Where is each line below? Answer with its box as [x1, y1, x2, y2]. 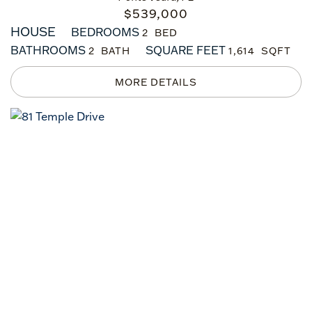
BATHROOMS [10, 43, 86, 57]
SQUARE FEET [146, 43, 226, 57]
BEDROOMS [71, 25, 139, 39]
